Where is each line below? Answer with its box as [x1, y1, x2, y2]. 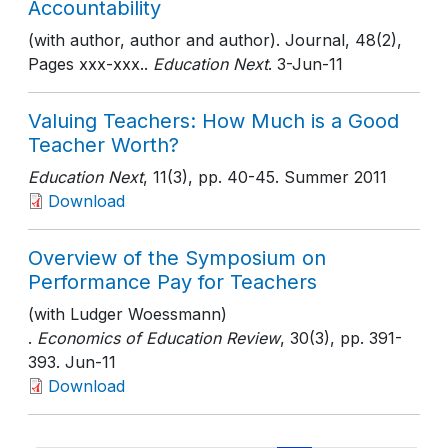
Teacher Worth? [28, 133, 179, 157]
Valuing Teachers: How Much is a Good [28, 109, 399, 133]
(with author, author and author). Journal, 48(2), [28, 30, 402, 50]
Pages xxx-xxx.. [28, 54, 148, 74]
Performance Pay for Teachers [28, 270, 317, 294]
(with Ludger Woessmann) [28, 304, 227, 324]
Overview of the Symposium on [28, 246, 326, 270]
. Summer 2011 [275, 167, 387, 187]
